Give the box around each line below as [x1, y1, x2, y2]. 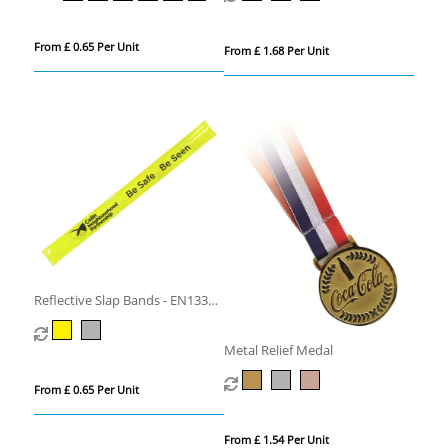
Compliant [33, 310, 96, 329]
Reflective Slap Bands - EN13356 [33, 291, 222, 310]
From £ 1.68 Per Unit [223, 42, 329, 58]
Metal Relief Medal [223, 341, 333, 360]
